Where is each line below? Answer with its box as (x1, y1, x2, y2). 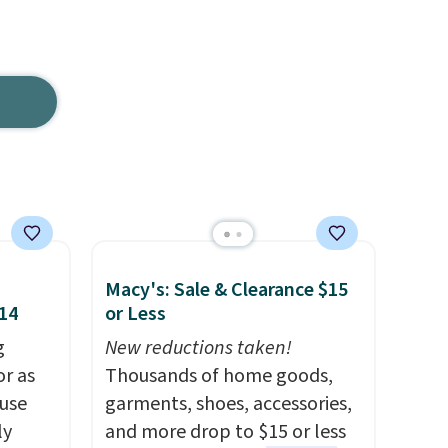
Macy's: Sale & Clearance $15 (104, 276, 348, 304)
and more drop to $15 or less (104, 418, 346, 446)
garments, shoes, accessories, (104, 390, 352, 418)
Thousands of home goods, (104, 362, 333, 390)
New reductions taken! (104, 334, 292, 362)
